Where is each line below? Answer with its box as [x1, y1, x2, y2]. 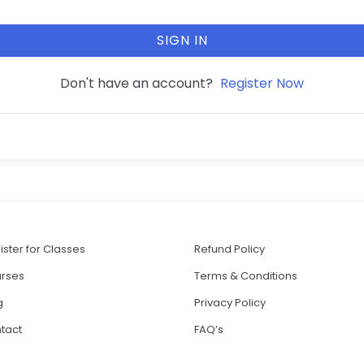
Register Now [219, 74, 304, 93]
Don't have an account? [59, 73, 219, 93]
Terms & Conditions [194, 268, 297, 284]
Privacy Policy [194, 295, 266, 311]
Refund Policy [194, 241, 265, 258]
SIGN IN [156, 30, 208, 50]
